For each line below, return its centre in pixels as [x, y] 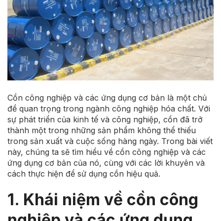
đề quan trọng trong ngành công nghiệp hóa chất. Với [109, 108]
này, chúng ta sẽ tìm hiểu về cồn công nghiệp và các [107, 152]
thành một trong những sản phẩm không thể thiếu [102, 130]
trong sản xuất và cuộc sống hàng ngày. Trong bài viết [110, 141]
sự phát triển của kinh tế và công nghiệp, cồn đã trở [105, 119]
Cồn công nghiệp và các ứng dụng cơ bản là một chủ [107, 97]
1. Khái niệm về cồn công [103, 199]
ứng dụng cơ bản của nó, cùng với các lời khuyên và [106, 163]
